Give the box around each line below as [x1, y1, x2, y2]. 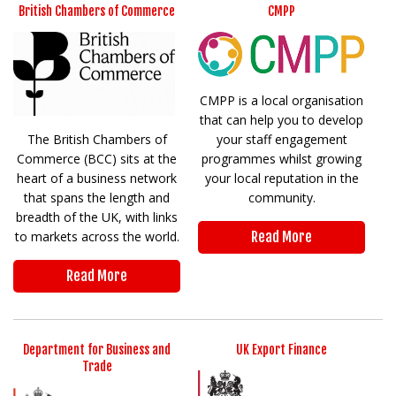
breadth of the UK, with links [16, 208, 178, 225]
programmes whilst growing [202, 150, 362, 168]
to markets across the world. [14, 227, 179, 245]
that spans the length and [24, 188, 170, 206]
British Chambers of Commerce [19, 4, 175, 19]
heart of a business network [17, 169, 177, 187]
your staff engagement [216, 131, 347, 148]
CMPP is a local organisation [200, 92, 363, 110]
